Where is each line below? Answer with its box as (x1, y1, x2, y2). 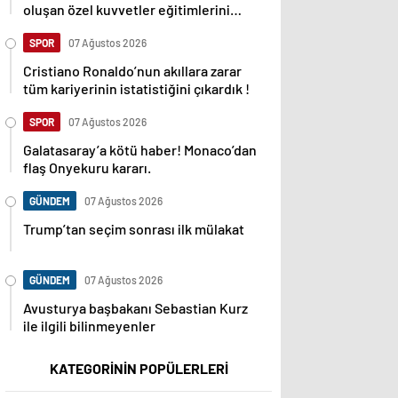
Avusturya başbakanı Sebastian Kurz (23, 299, 248, 317)
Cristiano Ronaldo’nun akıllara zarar (23, 62, 242, 80)
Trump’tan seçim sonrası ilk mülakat (23, 220, 244, 238)
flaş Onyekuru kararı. (23, 159, 151, 177)
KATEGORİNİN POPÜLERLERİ (49, 360, 228, 378)
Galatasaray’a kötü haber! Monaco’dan (23, 141, 257, 159)
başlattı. (23, 19, 74, 36)
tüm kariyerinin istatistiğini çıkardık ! (23, 80, 250, 98)
